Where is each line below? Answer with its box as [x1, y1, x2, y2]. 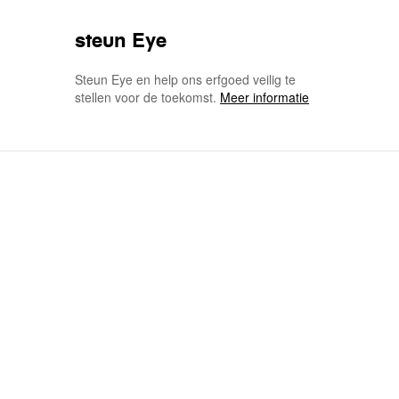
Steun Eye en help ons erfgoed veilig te [75, 70, 296, 88]
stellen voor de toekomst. [75, 88, 220, 106]
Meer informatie [220, 88, 309, 106]
